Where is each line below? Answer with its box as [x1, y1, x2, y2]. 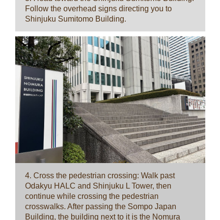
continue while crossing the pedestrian [25, 192, 159, 201]
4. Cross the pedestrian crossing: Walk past [25, 171, 175, 180]
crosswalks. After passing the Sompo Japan [25, 202, 176, 211]
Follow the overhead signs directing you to [25, 4, 172, 13]
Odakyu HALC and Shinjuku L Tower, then [25, 182, 171, 191]
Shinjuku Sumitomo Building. [25, 15, 126, 24]
